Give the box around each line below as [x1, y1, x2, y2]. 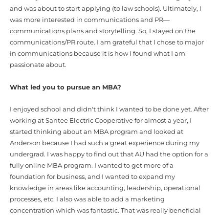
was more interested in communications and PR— [10, 16, 170, 24]
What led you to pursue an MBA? [10, 83, 121, 91]
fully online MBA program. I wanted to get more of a [10, 162, 174, 170]
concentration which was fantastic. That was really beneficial [10, 207, 201, 215]
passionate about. [10, 61, 66, 69]
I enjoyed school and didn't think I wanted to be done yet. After [10, 106, 209, 113]
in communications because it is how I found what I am [10, 50, 185, 58]
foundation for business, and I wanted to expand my [10, 173, 175, 181]
